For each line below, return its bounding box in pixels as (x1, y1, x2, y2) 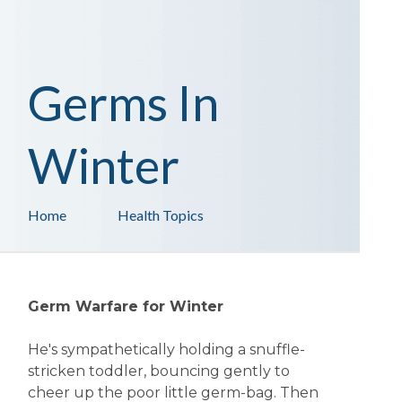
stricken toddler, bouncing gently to (27, 363, 290, 380)
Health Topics (117, 206, 204, 223)
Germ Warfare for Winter (27, 298, 223, 315)
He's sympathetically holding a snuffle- (27, 341, 305, 358)
